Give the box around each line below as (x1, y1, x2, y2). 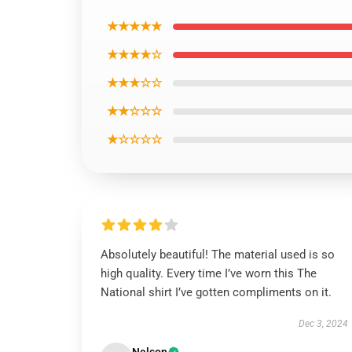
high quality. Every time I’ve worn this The (101, 266, 317, 280)
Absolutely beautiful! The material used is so (101, 247, 335, 262)
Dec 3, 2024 (298, 318, 348, 329)
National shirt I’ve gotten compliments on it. (101, 285, 332, 299)
